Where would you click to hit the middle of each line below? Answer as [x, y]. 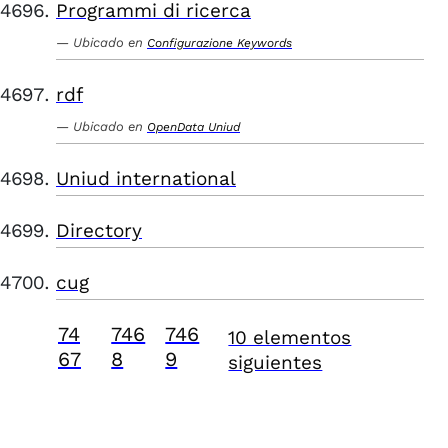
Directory [99, 230]
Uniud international [146, 178]
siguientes [275, 362]
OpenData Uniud [193, 127]
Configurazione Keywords [219, 43]
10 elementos [290, 337]
